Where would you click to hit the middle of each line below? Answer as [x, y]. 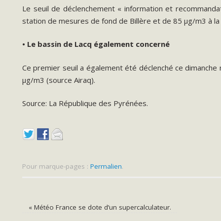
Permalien [106, 166]
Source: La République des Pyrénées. [85, 103]
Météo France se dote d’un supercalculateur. [101, 207]
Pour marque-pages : [56, 166]
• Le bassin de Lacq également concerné [96, 44]
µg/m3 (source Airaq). [59, 80]
